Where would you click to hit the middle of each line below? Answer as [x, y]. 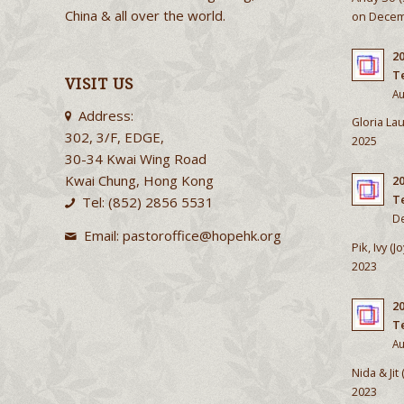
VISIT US [99, 85]
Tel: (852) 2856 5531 [147, 202]
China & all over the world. [145, 15]
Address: [106, 116]
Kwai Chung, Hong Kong [139, 181]
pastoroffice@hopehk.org [202, 235]
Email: [103, 235]
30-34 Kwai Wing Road [136, 159]
